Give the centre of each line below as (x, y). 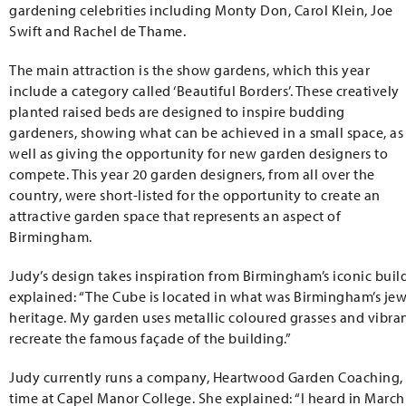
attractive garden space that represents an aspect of (175, 216)
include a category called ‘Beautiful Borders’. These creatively (204, 91)
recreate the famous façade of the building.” (150, 338)
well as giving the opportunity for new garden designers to (198, 154)
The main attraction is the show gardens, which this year (189, 70)
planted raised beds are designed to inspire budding (177, 112)
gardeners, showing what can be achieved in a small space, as (206, 133)
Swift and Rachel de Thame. (97, 31)
